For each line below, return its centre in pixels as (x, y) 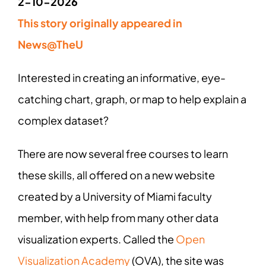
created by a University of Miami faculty (115, 196)
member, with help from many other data (118, 217)
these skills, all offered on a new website (116, 175)
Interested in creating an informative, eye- (121, 77)
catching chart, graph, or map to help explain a (132, 99)
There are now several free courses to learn (123, 153)
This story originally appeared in (100, 23)
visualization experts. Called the (96, 239)
